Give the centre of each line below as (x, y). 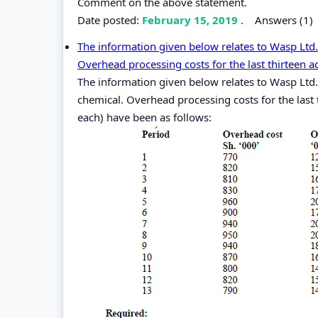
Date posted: (110, 20)
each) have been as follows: (144, 117)
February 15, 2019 (191, 20)
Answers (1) (284, 20)
